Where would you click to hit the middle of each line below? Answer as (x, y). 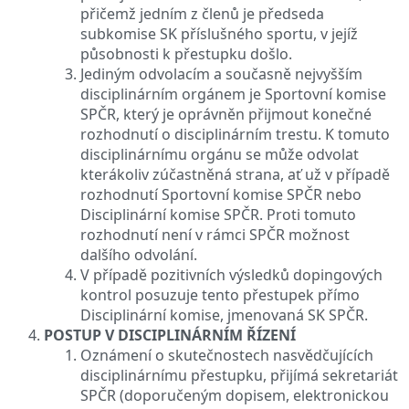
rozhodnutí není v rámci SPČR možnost (215, 234)
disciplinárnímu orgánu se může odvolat (220, 154)
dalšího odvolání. (139, 254)
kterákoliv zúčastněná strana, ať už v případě (235, 174)
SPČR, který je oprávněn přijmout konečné (226, 114)
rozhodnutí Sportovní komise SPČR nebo (221, 194)
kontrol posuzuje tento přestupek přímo (220, 294)
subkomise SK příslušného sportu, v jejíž (219, 33)
